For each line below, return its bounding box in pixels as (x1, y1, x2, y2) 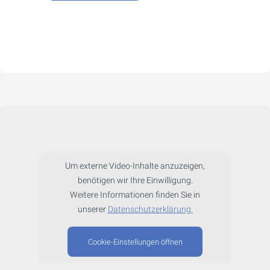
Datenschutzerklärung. (107, 204, 193, 215)
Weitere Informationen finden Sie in (70, 190, 200, 201)
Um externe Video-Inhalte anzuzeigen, (65, 161, 205, 172)
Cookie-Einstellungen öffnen (87, 237, 183, 246)
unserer (77, 204, 108, 215)
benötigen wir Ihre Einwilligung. (77, 175, 193, 186)
